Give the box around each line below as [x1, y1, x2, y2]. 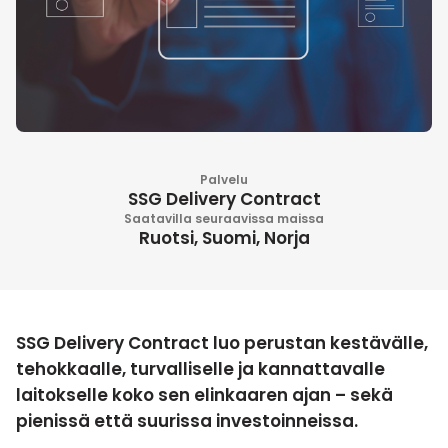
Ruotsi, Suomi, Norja [138, 226, 310, 251]
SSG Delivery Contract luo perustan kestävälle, [16, 331, 428, 356]
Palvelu [200, 171, 248, 189]
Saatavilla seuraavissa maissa [124, 210, 324, 228]
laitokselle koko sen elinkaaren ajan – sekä [16, 383, 393, 408]
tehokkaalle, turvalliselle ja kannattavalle [16, 357, 385, 382]
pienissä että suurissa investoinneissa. [16, 409, 358, 434]
